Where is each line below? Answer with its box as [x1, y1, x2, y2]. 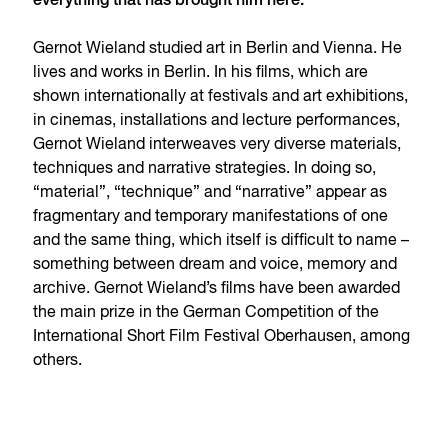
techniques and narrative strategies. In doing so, [33, 160, 377, 177]
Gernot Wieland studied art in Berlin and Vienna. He [33, 40, 403, 57]
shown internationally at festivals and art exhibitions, [33, 88, 409, 105]
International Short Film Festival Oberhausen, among [33, 328, 411, 345]
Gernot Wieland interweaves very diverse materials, [33, 136, 402, 153]
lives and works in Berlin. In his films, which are [33, 64, 369, 81]
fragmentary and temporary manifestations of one [33, 208, 389, 225]
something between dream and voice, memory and [33, 256, 398, 273]
